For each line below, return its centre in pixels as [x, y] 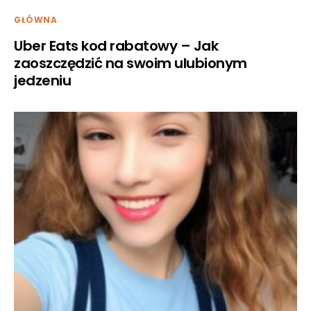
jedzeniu [42, 80]
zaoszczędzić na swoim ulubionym [131, 63]
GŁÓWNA [36, 19]
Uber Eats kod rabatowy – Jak [116, 45]
